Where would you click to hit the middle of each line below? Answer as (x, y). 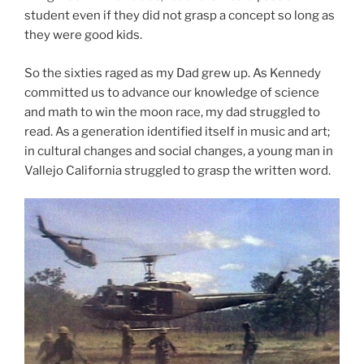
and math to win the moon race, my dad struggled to (172, 112)
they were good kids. (83, 35)
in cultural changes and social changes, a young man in (179, 151)
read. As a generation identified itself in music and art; (177, 131)
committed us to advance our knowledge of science (172, 92)
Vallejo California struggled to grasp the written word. (178, 170)
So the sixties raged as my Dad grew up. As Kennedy (173, 73)
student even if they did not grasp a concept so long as (180, 16)
